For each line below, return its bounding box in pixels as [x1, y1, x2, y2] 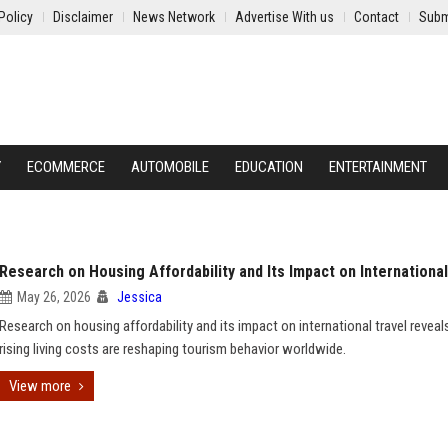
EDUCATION [235, 158, 303, 176]
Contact [354, 9, 399, 25]
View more [9, 377, 71, 395]
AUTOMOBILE [131, 158, 209, 176]
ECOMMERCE [27, 158, 105, 176]
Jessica [117, 289, 162, 305]
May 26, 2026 [17, 289, 91, 305]
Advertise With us [235, 9, 334, 25]
